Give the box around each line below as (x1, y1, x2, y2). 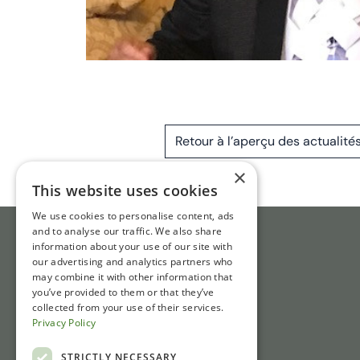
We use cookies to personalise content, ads (32, 209, 235, 223)
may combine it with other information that (32, 270, 233, 284)
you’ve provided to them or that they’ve (32, 285, 215, 299)
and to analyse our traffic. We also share (32, 224, 223, 238)
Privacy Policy (32, 316, 96, 329)
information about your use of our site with (32, 239, 232, 253)
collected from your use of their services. (32, 301, 224, 314)
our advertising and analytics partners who (32, 255, 233, 268)
